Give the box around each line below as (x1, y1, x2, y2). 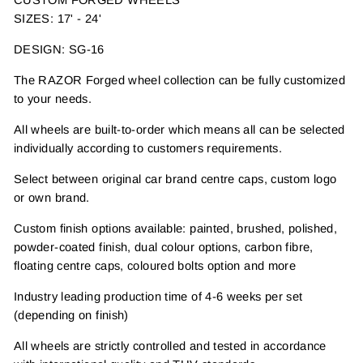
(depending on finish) (14, 308, 129, 322)
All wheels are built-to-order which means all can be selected (14, 122, 345, 136)
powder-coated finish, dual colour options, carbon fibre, (14, 240, 314, 254)
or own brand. (14, 190, 94, 204)
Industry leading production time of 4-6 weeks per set (14, 289, 303, 303)
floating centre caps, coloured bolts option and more (14, 258, 297, 272)
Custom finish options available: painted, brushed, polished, (14, 221, 338, 235)
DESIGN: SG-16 (14, 42, 105, 56)
